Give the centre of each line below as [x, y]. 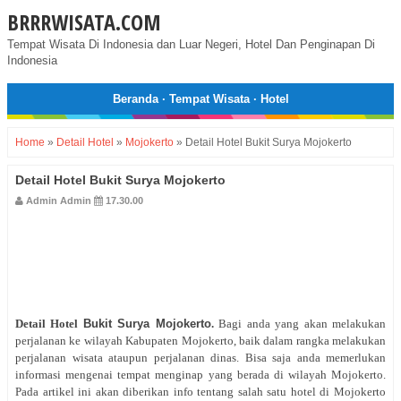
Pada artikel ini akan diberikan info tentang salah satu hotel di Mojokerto [200, 392]
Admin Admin [59, 201]
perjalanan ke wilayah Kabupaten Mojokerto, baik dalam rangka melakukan [200, 341]
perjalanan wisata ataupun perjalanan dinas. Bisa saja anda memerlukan [200, 358]
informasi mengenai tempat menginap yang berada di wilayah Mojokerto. [200, 375]
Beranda [135, 99]
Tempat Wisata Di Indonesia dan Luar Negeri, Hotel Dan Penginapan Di [191, 44]
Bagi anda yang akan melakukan [303, 324]
